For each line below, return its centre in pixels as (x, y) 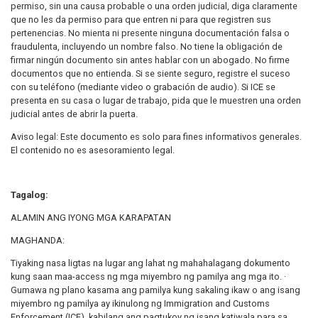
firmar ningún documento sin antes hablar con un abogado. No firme (150, 60)
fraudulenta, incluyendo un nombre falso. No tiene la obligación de (147, 46)
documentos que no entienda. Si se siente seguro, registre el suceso (150, 73)
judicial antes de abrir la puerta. (74, 114)
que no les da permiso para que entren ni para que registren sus (141, 19)
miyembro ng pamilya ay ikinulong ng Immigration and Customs (140, 303)
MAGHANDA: (38, 240)
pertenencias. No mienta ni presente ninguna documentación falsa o (150, 33)
